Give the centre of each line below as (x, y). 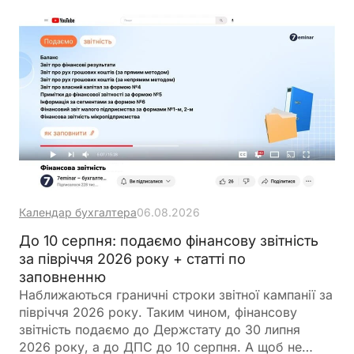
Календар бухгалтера (78, 212)
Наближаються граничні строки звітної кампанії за (176, 294)
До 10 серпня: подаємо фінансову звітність (169, 240)
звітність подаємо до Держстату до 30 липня (160, 329)
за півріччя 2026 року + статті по (132, 258)
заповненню (62, 277)
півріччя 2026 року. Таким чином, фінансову (158, 312)
